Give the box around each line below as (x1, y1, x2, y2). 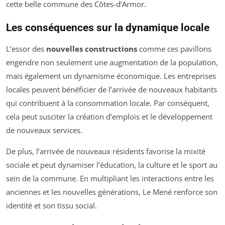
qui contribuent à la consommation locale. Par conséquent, (6, 98, 209, 108)
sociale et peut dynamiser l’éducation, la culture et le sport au (6, 160, 217, 170)
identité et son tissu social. (6, 200, 97, 211)
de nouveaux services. (6, 125, 82, 136)
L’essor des (6, 44, 46, 54)
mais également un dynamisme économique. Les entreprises (6, 71, 216, 81)
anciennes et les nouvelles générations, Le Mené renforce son (6, 187, 217, 197)
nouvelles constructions (46, 44, 137, 54)
